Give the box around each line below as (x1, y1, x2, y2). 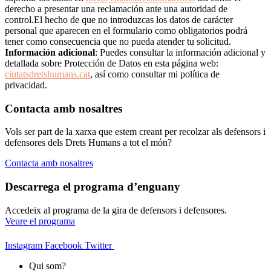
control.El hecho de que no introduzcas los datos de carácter (5, 14, 233, 25)
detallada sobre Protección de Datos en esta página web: (5, 57, 218, 68)
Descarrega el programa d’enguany (5, 180, 180, 193)
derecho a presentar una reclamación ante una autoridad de (5, 3, 227, 14)
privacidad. (5, 79, 50, 90)
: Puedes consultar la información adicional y (95, 47, 266, 57)
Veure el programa (5, 215, 75, 226)
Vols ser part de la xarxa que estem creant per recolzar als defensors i (5, 126, 266, 137)
